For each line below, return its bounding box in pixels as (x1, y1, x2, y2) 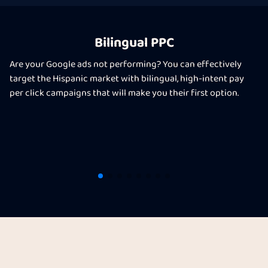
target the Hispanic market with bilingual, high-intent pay (10, 72, 244, 87)
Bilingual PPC (94, 32, 174, 54)
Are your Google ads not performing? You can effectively (10, 57, 242, 72)
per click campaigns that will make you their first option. (10, 86, 239, 101)
